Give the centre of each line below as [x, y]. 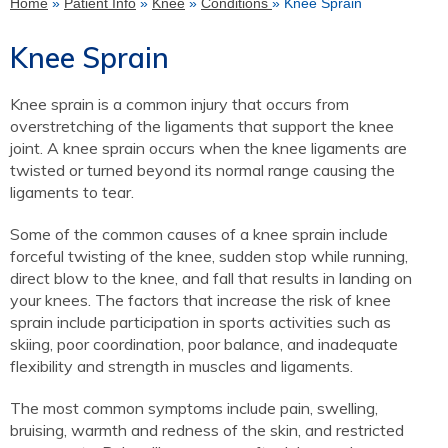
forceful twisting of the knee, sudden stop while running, [209, 255]
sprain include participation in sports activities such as [200, 321]
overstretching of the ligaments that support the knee [202, 125]
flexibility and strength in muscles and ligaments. [181, 365]
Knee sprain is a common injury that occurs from [179, 103]
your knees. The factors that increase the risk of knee [200, 299]
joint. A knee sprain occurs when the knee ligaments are [208, 147]
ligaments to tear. [72, 191]
